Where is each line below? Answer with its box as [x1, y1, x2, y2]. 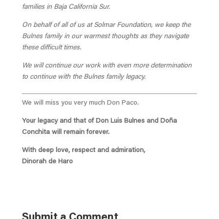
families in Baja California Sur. [22, 4, 110, 11]
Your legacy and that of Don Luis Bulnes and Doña [22, 118, 177, 125]
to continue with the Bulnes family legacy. [22, 74, 146, 81]
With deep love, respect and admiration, [22, 147, 145, 154]
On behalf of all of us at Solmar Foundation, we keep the [22, 22, 191, 29]
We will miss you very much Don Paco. [22, 100, 139, 107]
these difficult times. [22, 44, 81, 52]
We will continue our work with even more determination [22, 63, 192, 70]
